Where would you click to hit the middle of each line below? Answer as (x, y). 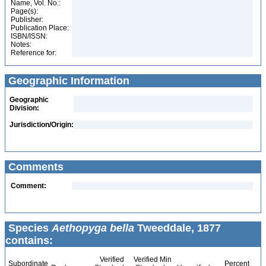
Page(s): (24, 11)
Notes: (21, 45)
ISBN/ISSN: (29, 36)
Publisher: (27, 20)
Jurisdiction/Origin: (42, 125)
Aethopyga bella (93, 228)
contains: (29, 240)
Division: (24, 108)
